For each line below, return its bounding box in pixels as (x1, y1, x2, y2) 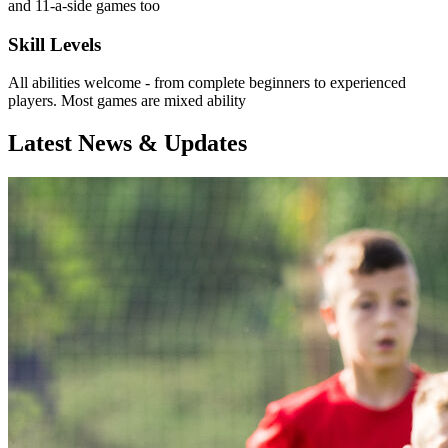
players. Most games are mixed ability (8, 92, 246, 110)
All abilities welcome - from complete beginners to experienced (8, 74, 406, 92)
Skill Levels (8, 33, 101, 55)
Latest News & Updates (8, 130, 247, 157)
